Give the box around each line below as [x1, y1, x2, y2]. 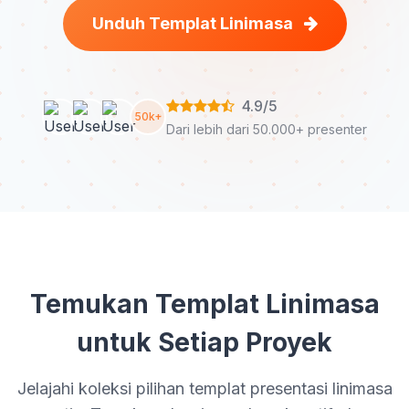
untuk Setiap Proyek [77, 327, 332, 358]
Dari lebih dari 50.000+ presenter [166, 121, 367, 137]
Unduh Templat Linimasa [91, 14, 297, 33]
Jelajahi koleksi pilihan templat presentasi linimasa [16, 379, 393, 398]
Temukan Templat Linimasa [29, 288, 380, 320]
